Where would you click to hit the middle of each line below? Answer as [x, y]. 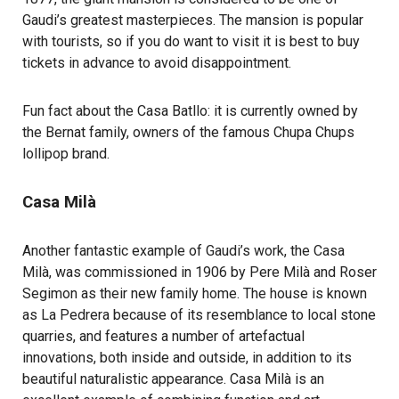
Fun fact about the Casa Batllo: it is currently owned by [190, 111]
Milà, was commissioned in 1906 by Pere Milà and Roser [199, 273]
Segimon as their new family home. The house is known [195, 294]
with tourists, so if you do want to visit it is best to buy [191, 42]
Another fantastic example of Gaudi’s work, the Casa [183, 251]
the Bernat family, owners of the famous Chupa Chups [188, 133]
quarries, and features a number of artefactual [163, 337]
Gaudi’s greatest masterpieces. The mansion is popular [193, 20]
